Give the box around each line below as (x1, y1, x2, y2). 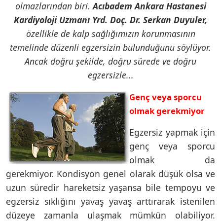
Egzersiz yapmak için (129, 126, 215, 138)
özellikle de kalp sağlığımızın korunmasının (26, 27, 195, 39)
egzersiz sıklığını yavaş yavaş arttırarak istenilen (6, 195, 215, 207)
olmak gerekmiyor (129, 105, 205, 116)
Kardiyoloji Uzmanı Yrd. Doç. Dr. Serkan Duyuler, (14, 13, 207, 26)
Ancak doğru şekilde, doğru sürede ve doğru (25, 55, 196, 67)
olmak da (129, 153, 215, 166)
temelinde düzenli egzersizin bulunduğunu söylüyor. (10, 41, 211, 53)
